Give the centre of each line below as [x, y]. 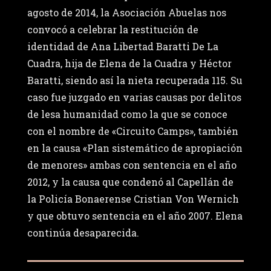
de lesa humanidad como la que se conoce [127, 114]
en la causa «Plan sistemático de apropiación [135, 148]
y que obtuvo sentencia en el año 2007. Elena [135, 216]
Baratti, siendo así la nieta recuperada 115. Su [135, 80]
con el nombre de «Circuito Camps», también [132, 131]
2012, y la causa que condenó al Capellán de [130, 182]
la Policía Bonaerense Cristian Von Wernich [133, 199]
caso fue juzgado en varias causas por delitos [134, 97]
